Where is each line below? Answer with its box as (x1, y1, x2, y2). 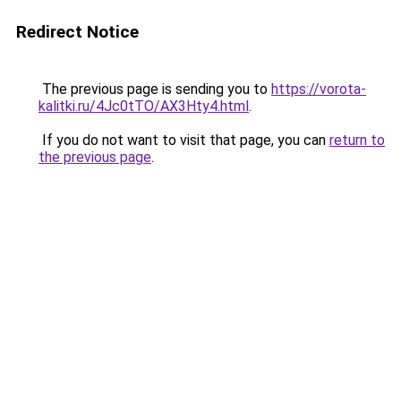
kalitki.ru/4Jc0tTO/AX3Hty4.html (38, 98, 249, 115)
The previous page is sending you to (38, 81, 271, 98)
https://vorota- (271, 81, 366, 98)
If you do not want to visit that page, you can (38, 132, 329, 149)
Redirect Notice (16, 21, 139, 42)
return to (329, 132, 385, 149)
